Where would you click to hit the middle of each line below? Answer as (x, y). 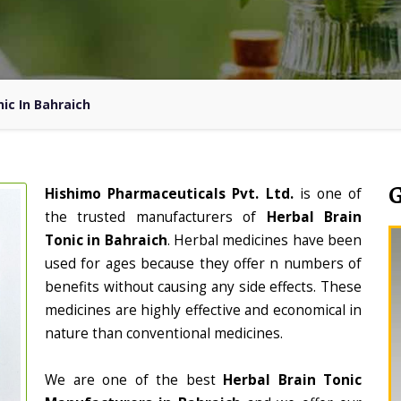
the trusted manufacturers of (156, 217)
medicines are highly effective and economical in (203, 310)
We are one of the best (134, 380)
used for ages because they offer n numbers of (203, 264)
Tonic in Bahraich (106, 240)
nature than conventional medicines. (164, 333)
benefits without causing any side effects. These (203, 287)
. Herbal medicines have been (264, 240)
